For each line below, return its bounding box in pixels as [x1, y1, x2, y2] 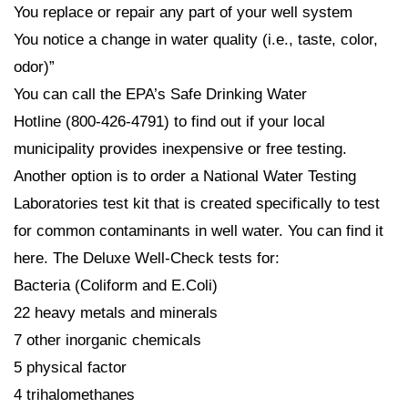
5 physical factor [14, 359, 127, 377]
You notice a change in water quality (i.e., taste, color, [14, 31, 378, 49]
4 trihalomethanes [14, 386, 135, 404]
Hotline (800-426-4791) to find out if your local [14, 113, 325, 131]
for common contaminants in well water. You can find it [14, 222, 383, 240]
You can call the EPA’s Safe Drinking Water [14, 86, 307, 104]
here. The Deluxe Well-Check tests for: [14, 250, 280, 268]
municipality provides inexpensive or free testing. [14, 140, 347, 158]
